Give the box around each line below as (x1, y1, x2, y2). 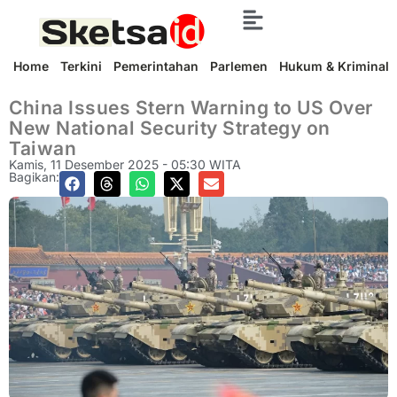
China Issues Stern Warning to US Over (9, 97, 373, 119)
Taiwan (9, 137, 76, 160)
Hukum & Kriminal (279, 58, 389, 74)
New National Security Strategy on (9, 117, 331, 139)
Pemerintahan (113, 58, 198, 74)
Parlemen (210, 58, 268, 74)
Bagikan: (9, 169, 59, 184)
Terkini (60, 58, 102, 74)
